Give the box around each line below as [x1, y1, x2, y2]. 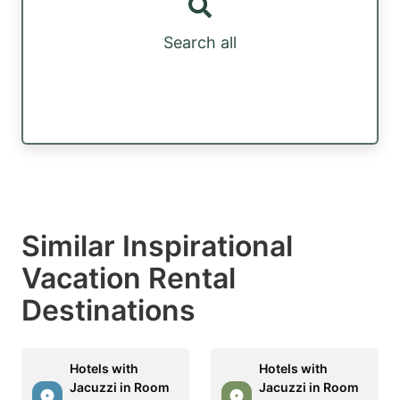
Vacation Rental [21, 260, 236, 296]
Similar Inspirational [21, 228, 293, 263]
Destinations [21, 292, 196, 328]
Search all [163, 33, 237, 53]
